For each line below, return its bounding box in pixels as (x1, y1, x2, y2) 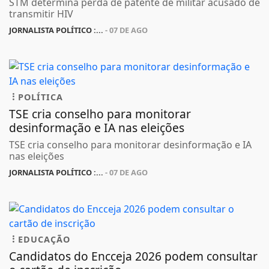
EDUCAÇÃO (18, 233, 70, 245)
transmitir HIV (9, 7, 73, 20)
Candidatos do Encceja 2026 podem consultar (9, 247, 258, 264)
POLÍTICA (18, 91, 63, 103)
